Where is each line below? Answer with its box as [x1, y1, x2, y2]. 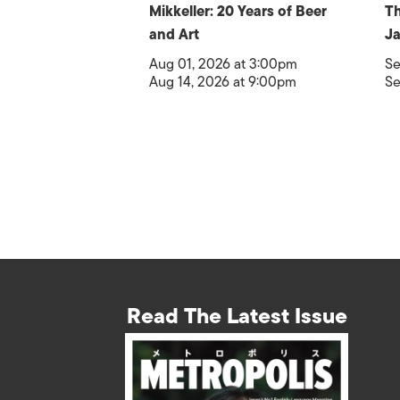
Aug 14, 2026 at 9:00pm [149, 71, 296, 94]
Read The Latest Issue [126, 297, 347, 333]
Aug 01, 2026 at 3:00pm [149, 53, 297, 76]
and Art [149, 23, 199, 46]
